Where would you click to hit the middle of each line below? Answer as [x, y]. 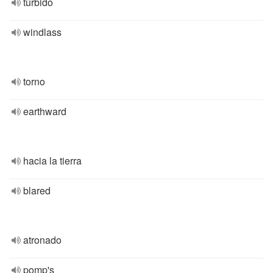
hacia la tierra [52, 161]
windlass [42, 32]
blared [37, 190]
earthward [45, 111]
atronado [42, 240]
